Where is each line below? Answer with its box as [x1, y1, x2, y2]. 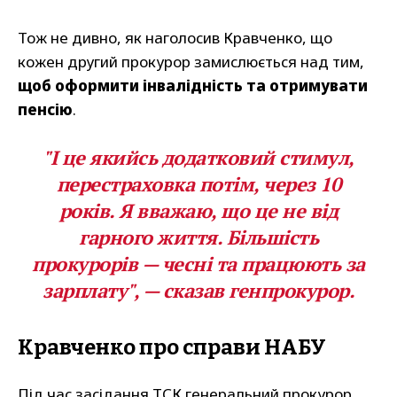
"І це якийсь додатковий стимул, [43, 144, 354, 171]
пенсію [18, 99, 73, 121]
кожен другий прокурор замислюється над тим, [18, 51, 364, 73]
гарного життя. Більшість [79, 224, 318, 251]
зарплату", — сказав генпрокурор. [43, 277, 354, 304]
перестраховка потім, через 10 [56, 171, 341, 198]
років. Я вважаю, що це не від [58, 198, 339, 224]
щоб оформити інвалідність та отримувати [18, 75, 368, 97]
